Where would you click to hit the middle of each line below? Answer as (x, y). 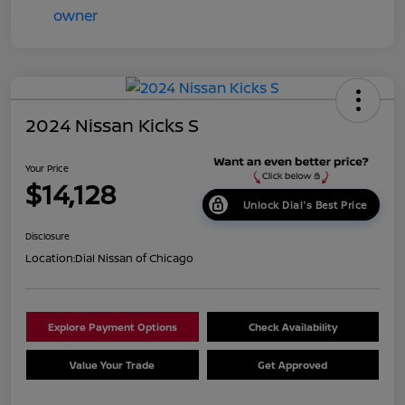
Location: (50, 258)
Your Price (47, 169)
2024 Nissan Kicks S (112, 126)
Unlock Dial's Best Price (305, 204)
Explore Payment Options (112, 326)
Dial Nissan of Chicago (134, 258)
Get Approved (293, 364)
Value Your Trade (113, 364)
